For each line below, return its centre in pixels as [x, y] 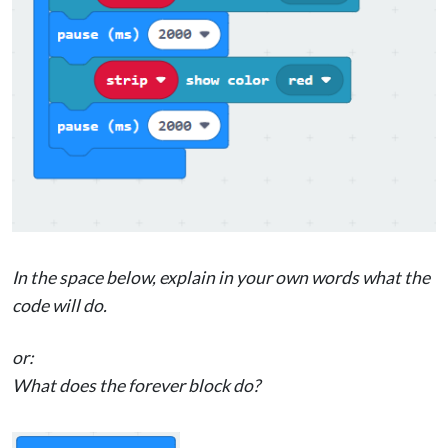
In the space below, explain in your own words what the [221, 277]
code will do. [59, 305]
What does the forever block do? [136, 385]
